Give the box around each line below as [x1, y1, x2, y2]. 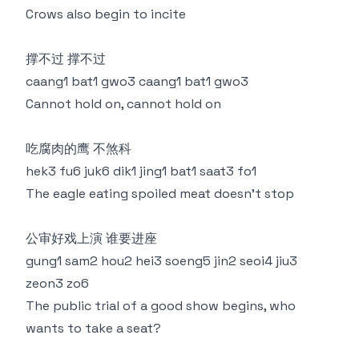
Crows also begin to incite [26, 6, 186, 22]
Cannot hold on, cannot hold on [26, 95, 221, 112]
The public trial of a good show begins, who [26, 297, 296, 314]
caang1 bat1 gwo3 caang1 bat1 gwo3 [26, 73, 248, 90]
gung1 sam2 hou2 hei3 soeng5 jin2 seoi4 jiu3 [26, 252, 297, 269]
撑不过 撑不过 [26, 50, 106, 67]
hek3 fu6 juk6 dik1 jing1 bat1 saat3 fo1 [26, 163, 256, 179]
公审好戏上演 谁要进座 [26, 230, 157, 247]
